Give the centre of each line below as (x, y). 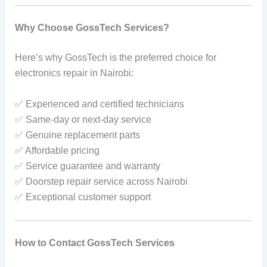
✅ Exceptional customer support (83, 197)
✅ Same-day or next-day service (83, 119)
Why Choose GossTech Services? (92, 28)
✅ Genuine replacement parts (77, 135)
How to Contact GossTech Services (94, 243)
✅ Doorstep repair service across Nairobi (101, 181)
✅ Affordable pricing (57, 150)
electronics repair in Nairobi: (74, 73)
